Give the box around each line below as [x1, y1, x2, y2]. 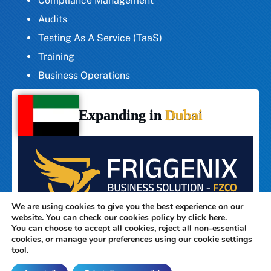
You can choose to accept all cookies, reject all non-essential [11, 223, 247, 234]
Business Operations [38, 69, 130, 81]
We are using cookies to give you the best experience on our [11, 201, 243, 212]
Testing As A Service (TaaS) [38, 31, 162, 44]
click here [188, 212, 225, 223]
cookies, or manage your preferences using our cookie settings [11, 233, 252, 245]
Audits [38, 13, 67, 25]
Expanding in [79, 106, 165, 123]
